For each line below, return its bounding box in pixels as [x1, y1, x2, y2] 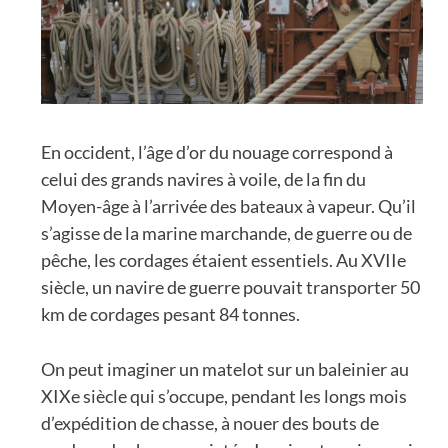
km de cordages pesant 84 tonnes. [41, 302, 300, 325]
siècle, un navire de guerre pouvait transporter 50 [41, 275, 420, 298]
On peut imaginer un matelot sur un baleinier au [41, 357, 409, 380]
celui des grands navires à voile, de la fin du [41, 167, 366, 190]
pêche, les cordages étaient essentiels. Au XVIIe [41, 248, 406, 271]
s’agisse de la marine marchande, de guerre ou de [41, 221, 412, 244]
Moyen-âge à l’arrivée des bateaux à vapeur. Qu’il [41, 194, 416, 217]
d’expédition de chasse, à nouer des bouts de [41, 411, 379, 434]
